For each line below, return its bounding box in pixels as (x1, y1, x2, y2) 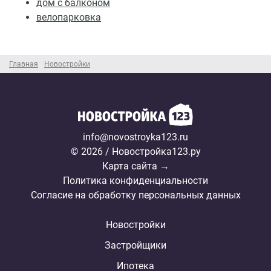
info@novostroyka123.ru (83, 131, 188, 143)
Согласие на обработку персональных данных (30, 189, 241, 201)
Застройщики (105, 239, 166, 251)
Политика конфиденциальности (63, 174, 208, 186)
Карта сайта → (102, 160, 169, 172)
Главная (9, 59, 38, 68)
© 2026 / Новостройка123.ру (70, 145, 201, 157)
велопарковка (36, 11, 101, 23)
